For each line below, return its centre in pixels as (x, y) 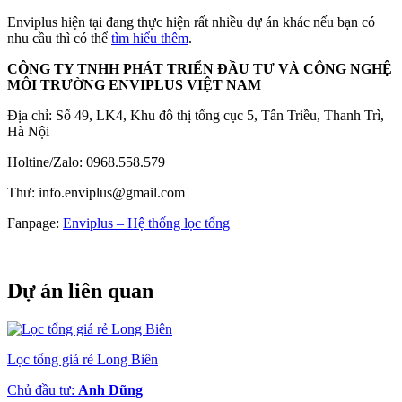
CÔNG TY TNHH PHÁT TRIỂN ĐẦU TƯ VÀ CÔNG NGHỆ (200, 68)
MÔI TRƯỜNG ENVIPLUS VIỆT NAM (134, 84)
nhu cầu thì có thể (59, 38)
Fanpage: (35, 223)
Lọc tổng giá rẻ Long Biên (83, 360)
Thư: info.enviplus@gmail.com (96, 192)
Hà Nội (28, 131)
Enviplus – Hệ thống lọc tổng (146, 223)
